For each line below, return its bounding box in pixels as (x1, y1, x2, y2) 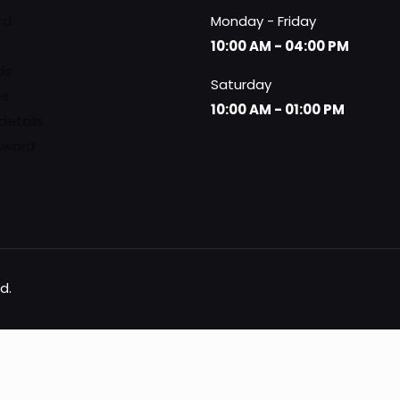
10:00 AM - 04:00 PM (211, 36, 349, 55)
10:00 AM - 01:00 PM (211, 99, 345, 119)
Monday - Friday (211, 11, 316, 30)
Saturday (211, 74, 271, 94)
